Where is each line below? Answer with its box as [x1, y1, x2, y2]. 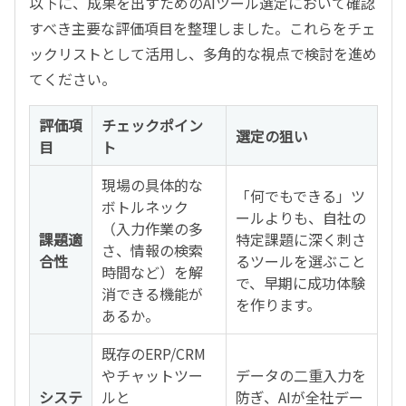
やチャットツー [101, 363, 203, 386]
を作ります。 [236, 293, 321, 315]
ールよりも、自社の [236, 206, 366, 228]
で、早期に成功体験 [236, 271, 365, 294]
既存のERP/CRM [101, 342, 206, 364]
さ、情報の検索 [101, 238, 203, 261]
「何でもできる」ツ [236, 184, 365, 207]
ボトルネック [101, 195, 188, 217]
